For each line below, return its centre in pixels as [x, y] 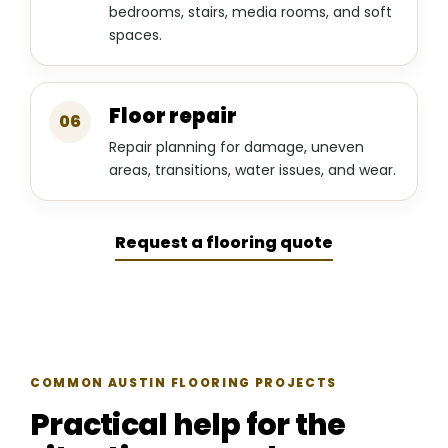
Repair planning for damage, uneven [236, 147]
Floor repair [173, 116]
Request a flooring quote [224, 243]
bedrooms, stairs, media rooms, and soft [250, 12]
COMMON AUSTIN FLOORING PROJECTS [184, 383]
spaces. [135, 35]
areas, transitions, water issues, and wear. [252, 170]
